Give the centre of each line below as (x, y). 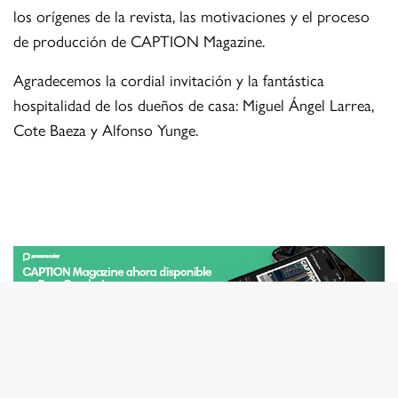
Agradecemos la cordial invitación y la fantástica (169, 80)
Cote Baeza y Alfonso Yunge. (106, 130)
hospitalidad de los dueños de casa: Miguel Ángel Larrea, (194, 105)
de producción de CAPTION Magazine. (139, 41)
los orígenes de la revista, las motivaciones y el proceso (192, 16)
